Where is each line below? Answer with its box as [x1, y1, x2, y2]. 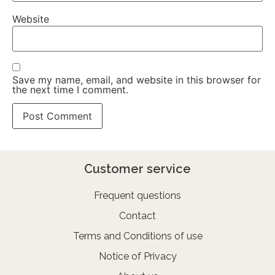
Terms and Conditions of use [72, 230, 203, 242]
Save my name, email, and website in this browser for [12, 73, 261, 86]
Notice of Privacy [98, 250, 177, 262]
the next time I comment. [12, 83, 128, 96]
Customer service [84, 161, 191, 176]
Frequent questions [94, 189, 181, 201]
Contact [119, 209, 156, 222]
